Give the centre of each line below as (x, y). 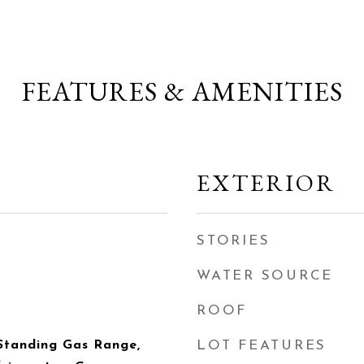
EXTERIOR (266, 183)
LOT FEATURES (262, 346)
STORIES (234, 241)
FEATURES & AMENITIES (182, 91)
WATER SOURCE (265, 276)
